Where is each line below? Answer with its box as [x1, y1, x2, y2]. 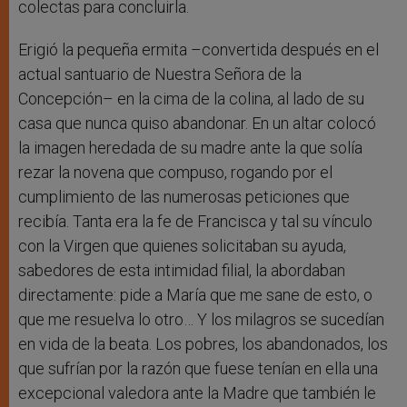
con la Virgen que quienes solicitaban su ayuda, [18, 236, 346, 256]
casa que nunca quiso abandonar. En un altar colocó [18, 114, 376, 134]
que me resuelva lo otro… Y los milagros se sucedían [18, 310, 384, 330]
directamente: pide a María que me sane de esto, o [18, 285, 372, 305]
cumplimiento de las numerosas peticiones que [18, 187, 350, 207]
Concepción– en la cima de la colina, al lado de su [18, 89, 364, 109]
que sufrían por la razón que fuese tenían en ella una [18, 359, 378, 379]
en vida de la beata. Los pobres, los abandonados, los [18, 334, 388, 354]
